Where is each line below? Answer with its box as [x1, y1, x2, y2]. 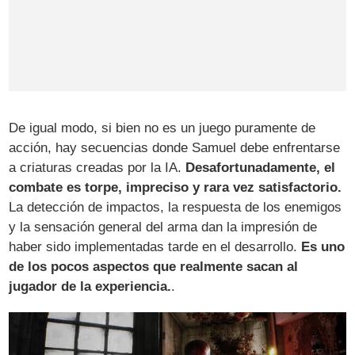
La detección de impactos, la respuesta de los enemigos [9, 200, 342, 216]
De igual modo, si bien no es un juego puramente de [9, 120, 316, 136]
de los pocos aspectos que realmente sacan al [9, 259, 299, 275]
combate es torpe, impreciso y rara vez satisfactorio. [9, 180, 342, 196]
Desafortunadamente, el [185, 160, 336, 176]
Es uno [301, 239, 345, 255]
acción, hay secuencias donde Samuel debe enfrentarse [9, 140, 341, 156]
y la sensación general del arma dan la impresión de [9, 219, 318, 235]
